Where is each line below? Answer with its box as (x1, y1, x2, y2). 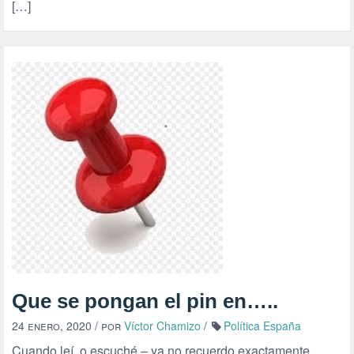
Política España (224, 318, 301, 333)
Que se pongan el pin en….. (12, 289, 278, 313)
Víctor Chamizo (124, 318, 201, 333)
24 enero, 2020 (12, 318, 92, 333)
